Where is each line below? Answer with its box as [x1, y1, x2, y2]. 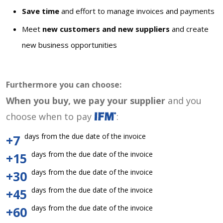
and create [170, 24, 209, 34]
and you [165, 95, 202, 107]
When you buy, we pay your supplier [6, 95, 165, 107]
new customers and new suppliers [42, 24, 170, 34]
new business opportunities [22, 40, 117, 50]
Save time [22, 6, 59, 16]
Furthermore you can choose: [6, 79, 121, 91]
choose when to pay [6, 111, 94, 123]
